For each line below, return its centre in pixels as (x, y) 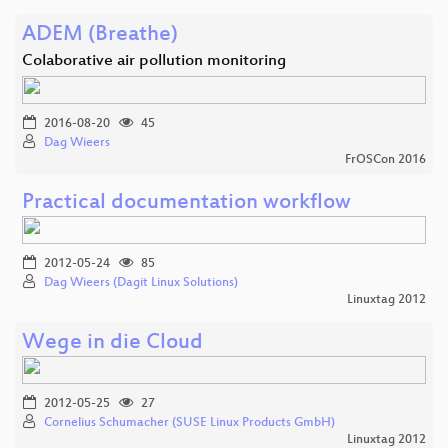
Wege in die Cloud (112, 343)
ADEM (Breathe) (100, 35)
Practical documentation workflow (186, 203)
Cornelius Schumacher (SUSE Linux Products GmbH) (189, 422)
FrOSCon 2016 (385, 159)
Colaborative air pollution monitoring (154, 61)
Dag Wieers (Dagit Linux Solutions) (141, 282)
